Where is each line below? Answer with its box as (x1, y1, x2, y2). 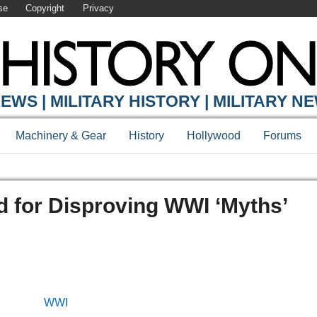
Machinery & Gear (16, 129, 106, 142)
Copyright (25, 3, 65, 14)
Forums (263, 129, 301, 142)
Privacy (82, 3, 114, 14)
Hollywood (187, 129, 241, 142)
